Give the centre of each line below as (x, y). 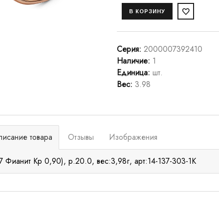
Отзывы (81, 137)
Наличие (132, 61)
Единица (132, 73)
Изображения (133, 137)
